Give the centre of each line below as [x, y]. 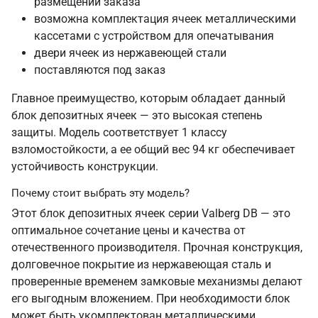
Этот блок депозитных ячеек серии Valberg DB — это [151, 213]
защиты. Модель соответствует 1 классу [119, 132]
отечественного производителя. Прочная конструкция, [157, 247]
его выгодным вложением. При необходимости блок [151, 298]
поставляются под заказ [100, 70]
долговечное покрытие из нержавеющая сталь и [141, 264]
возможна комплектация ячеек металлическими [165, 19]
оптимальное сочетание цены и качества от [128, 230]
